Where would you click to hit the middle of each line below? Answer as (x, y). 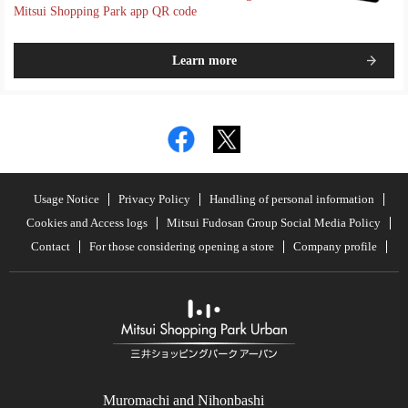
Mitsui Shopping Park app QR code (105, 11)
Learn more (204, 60)
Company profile (335, 246)
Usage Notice (66, 199)
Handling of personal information (291, 199)
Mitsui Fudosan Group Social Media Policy (274, 222)
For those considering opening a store (181, 246)
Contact (50, 246)
